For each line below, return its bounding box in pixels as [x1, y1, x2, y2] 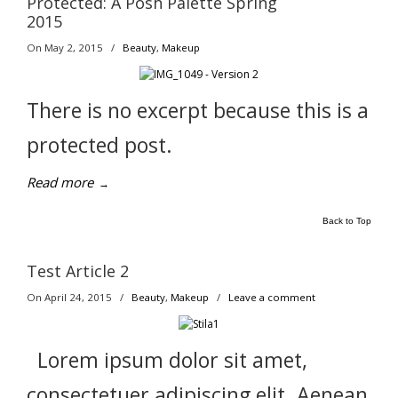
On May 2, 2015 [27, 41, 106, 54]
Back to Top [322, 216, 371, 226]
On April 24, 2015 [27, 291, 115, 304]
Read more [27, 173, 93, 191]
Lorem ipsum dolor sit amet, [27, 346, 307, 374]
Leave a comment [228, 291, 315, 304]
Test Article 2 [27, 260, 129, 282]
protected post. [27, 131, 172, 159]
